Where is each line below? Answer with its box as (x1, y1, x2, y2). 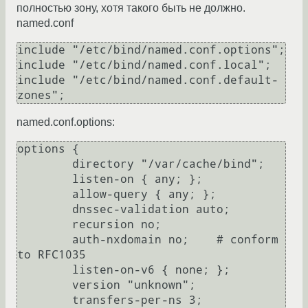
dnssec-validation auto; (17, 203, 72, 217)
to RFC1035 (17, 248, 86, 262)
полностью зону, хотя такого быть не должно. (16, 2, 245, 14)
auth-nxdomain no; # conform (17, 233, 72, 247)
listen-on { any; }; (17, 173, 72, 186)
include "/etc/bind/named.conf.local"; (17, 58, 272, 72)
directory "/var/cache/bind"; (17, 157, 72, 171)
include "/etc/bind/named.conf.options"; (17, 43, 285, 57)
